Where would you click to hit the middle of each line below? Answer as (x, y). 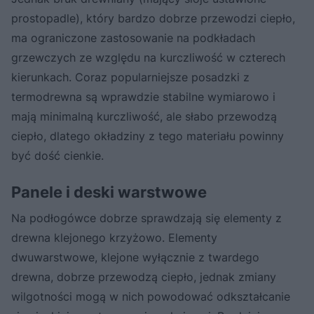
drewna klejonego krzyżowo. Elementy (114, 238)
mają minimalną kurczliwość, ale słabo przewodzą (144, 117)
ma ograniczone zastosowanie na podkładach (133, 38)
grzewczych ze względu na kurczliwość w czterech (148, 58)
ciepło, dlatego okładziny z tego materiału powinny (148, 136)
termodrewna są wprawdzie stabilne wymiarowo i (143, 97)
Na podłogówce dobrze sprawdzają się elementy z (146, 218)
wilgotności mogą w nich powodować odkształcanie (151, 297)
